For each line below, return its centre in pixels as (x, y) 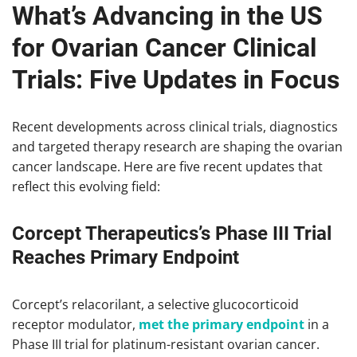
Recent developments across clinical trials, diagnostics (175, 126)
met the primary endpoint (222, 325)
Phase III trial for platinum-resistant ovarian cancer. (166, 345)
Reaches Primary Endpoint (126, 258)
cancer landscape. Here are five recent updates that (167, 166)
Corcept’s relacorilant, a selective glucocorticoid (155, 305)
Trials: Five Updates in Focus (176, 80)
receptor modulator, (75, 325)
